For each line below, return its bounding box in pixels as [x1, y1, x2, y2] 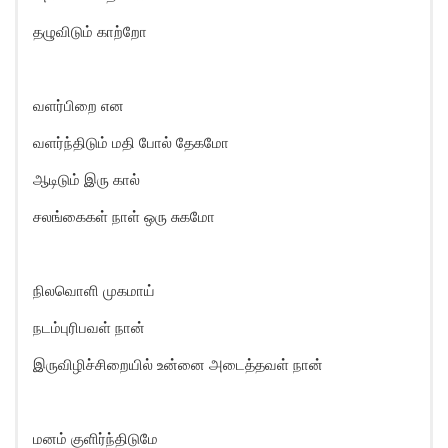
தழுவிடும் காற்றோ [33, 22, 147, 41]
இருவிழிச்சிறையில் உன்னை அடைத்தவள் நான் [33, 355, 323, 374]
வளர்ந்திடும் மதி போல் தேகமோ [33, 133, 229, 152]
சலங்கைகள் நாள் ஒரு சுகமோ [33, 207, 215, 226]
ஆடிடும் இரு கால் [33, 170, 140, 189]
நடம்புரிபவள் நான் [33, 318, 145, 337]
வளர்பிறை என [33, 96, 124, 115]
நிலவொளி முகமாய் [33, 281, 155, 300]
